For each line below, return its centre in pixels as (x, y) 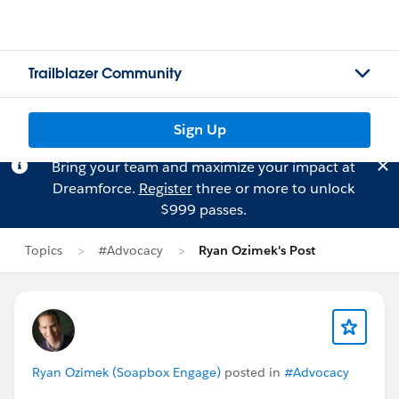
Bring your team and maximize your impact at (203, 167)
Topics (44, 250)
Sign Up (199, 130)
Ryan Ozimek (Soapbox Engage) (126, 372)
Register (165, 188)
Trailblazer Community (105, 73)
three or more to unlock (273, 188)
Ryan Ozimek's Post (257, 250)
